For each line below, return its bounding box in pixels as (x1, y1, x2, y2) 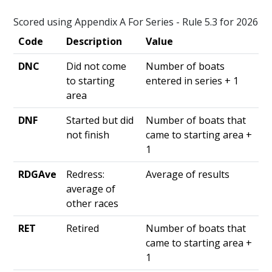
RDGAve (18, 168, 56, 181)
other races (66, 197, 118, 210)
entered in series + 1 (146, 74, 239, 87)
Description (66, 35, 122, 48)
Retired (66, 222, 99, 235)
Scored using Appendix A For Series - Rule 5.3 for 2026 (13, 15, 258, 29)
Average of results (146, 168, 229, 181)
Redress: (66, 168, 104, 181)
